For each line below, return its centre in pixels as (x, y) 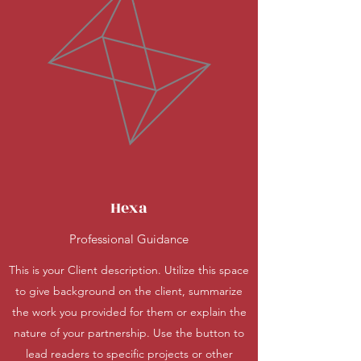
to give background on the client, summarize (129, 291)
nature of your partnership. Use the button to (129, 333)
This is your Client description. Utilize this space (129, 270)
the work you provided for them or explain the (129, 312)
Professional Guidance (129, 239)
